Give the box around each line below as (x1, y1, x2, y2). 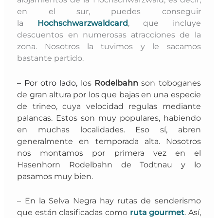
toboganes (155, 77, 201, 88)
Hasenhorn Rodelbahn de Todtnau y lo (17, 159, 201, 169)
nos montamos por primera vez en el (17, 147, 201, 158)
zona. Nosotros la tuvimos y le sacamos (17, 41, 201, 52)
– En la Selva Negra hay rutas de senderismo (17, 195, 201, 205)
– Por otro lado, (17, 77, 78, 88)
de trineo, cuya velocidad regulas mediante (17, 101, 201, 111)
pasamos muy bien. (17, 171, 93, 181)
